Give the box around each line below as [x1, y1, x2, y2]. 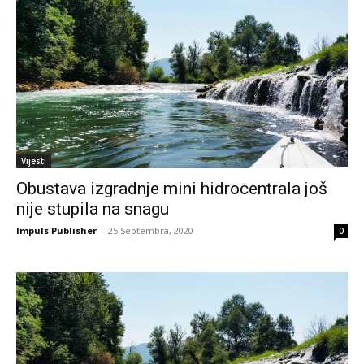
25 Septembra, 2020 [108, 223, 193, 236]
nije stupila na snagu [16, 198, 169, 219]
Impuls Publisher [16, 223, 97, 236]
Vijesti [21, 154, 46, 167]
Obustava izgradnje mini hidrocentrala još [16, 178, 327, 198]
